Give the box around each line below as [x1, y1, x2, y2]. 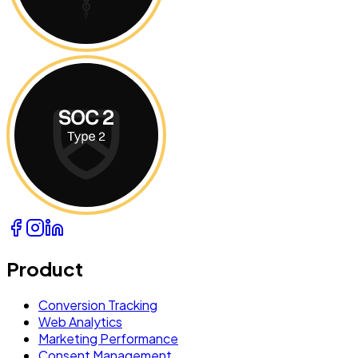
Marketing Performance [38, 330, 178, 348]
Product [6, 257, 83, 281]
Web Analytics [38, 313, 122, 331]
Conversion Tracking [38, 296, 157, 314]
